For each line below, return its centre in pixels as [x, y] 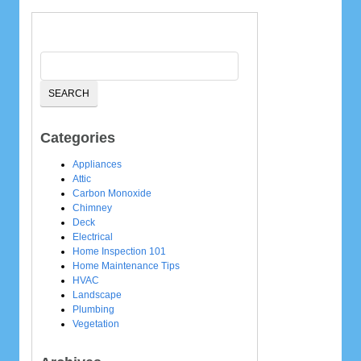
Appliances [97, 164]
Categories [78, 137]
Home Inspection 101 [119, 251]
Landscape [97, 295]
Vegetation [96, 324]
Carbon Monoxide [112, 193]
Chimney [92, 207]
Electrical [93, 237]
